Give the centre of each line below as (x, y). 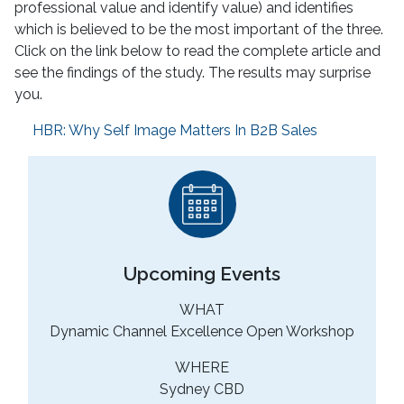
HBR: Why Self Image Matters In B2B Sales (175, 130)
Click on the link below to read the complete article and (197, 50)
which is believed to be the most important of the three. (199, 29)
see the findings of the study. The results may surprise (193, 72)
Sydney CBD (202, 390)
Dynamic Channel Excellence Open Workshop (202, 332)
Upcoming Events (202, 274)
